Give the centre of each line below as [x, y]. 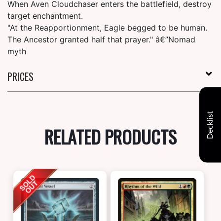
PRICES [20, 77]
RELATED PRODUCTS [110, 137]
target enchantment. [45, 16]
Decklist [210, 125]
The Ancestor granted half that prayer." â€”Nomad [101, 40]
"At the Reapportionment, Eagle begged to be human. [107, 28]
